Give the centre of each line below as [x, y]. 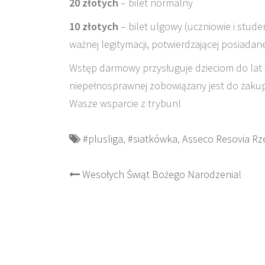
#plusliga [103, 138]
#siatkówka [153, 138]
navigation [120, 199]
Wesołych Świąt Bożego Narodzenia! [162, 174]
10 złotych [94, 26]
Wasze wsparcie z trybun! [125, 103]
